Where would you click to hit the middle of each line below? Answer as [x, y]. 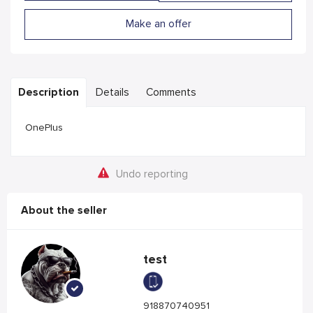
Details [112, 93]
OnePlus [44, 128]
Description [49, 93]
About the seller [64, 211]
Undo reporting [152, 174]
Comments [171, 93]
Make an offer [158, 24]
